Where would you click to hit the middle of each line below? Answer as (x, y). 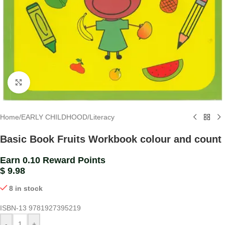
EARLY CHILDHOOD (54, 117)
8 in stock (26, 189)
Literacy (102, 117)
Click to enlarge (54, 82)
